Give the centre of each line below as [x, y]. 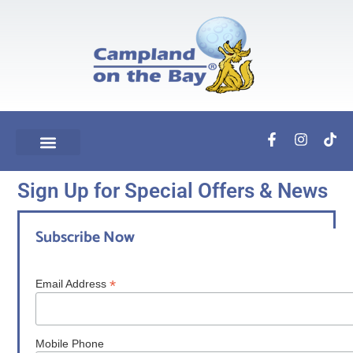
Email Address [73, 283]
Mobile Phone [70, 344]
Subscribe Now [85, 237]
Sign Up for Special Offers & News [173, 191]
